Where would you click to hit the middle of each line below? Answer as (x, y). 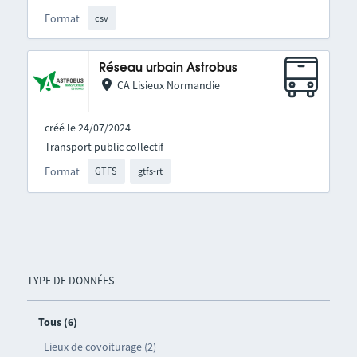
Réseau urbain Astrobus (168, 69)
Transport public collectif (104, 147)
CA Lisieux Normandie (168, 86)
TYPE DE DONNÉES (70, 280)
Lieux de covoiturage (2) (100, 346)
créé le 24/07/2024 (87, 128)
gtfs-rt (151, 171)
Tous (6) (57, 322)
